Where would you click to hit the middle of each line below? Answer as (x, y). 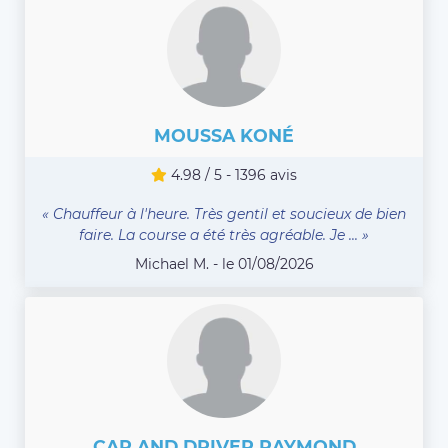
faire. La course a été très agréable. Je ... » (224, 234)
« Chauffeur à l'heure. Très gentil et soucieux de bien (224, 213)
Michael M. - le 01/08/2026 (224, 263)
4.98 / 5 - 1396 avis (232, 174)
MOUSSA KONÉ (224, 135)
